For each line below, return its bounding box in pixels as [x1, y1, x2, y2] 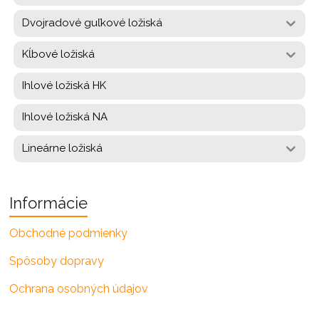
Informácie [9, 193, 88, 212]
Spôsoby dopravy [9, 253, 105, 268]
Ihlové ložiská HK [22, 79, 107, 93]
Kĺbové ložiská [22, 48, 95, 61]
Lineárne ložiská [22, 142, 103, 155]
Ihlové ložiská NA [22, 110, 108, 124]
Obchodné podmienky [9, 226, 128, 240]
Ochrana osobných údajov [9, 281, 149, 296]
